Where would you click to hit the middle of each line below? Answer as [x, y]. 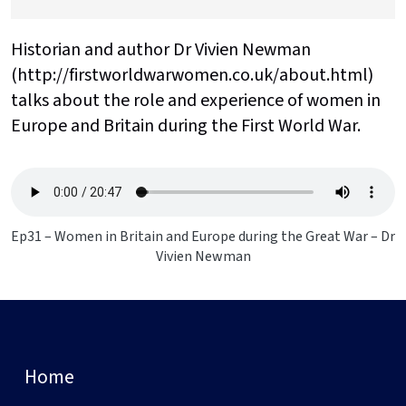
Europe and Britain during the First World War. [186, 126]
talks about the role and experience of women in [196, 100]
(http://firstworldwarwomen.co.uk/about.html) [192, 75]
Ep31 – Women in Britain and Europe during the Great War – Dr [203, 236]
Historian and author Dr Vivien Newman [161, 49]
